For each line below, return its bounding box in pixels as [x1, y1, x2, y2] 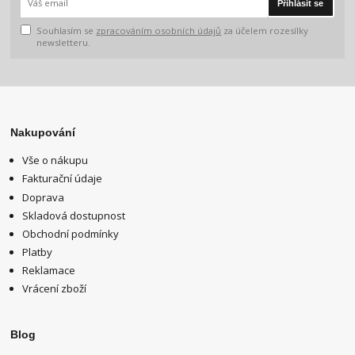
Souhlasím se [36, 25, 97, 37]
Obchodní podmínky [22, 226, 120, 241]
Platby [22, 244, 53, 259]
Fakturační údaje [22, 171, 103, 186]
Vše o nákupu [22, 153, 89, 168]
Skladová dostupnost [22, 208, 126, 223]
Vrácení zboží [22, 281, 87, 296]
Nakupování [10, 126, 76, 139]
